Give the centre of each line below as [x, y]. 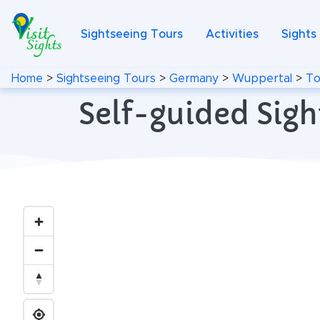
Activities [232, 34]
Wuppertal [262, 78]
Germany [194, 78]
